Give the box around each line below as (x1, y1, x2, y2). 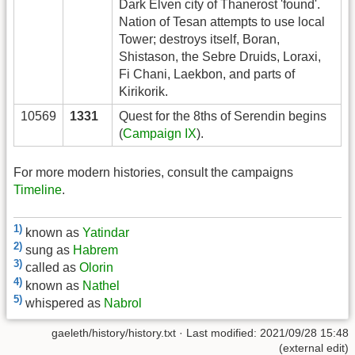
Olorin (79, 261, 113, 275)
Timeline (13, 183, 62, 197)
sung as (25, 243, 73, 258)
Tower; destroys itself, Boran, (119, 32, 280, 46)
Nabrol (104, 296, 142, 311)
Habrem (73, 243, 118, 258)
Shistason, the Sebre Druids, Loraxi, (119, 49, 321, 63)
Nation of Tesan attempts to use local (119, 14, 325, 29)
